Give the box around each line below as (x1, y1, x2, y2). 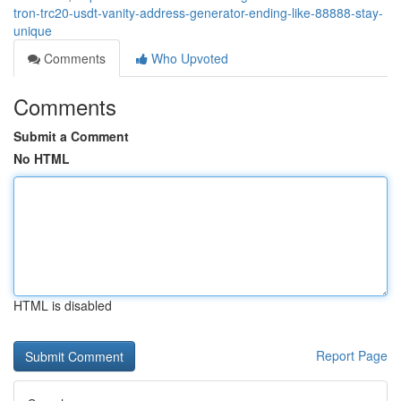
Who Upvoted (148, 49, 228, 67)
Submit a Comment (13, 127, 129, 145)
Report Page (316, 346, 388, 364)
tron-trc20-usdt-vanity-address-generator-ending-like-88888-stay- (13, 4, 383, 21)
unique (13, 21, 52, 39)
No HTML (13, 149, 70, 167)
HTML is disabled (13, 296, 112, 314)
